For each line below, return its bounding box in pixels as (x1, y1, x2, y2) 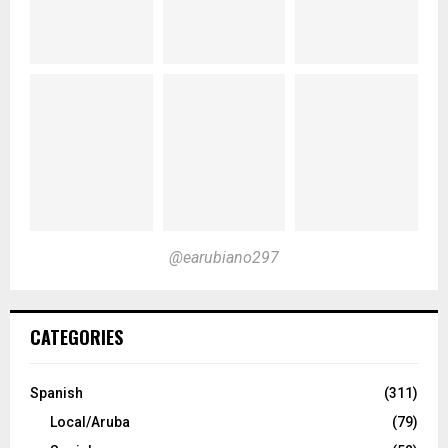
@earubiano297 (169, 247, 279, 267)
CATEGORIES (30, 323, 123, 350)
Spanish (30, 384, 83, 401)
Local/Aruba (50, 413, 130, 430)
